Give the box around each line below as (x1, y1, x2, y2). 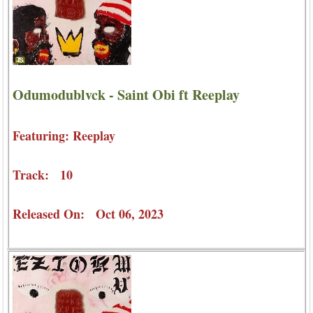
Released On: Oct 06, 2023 (13, 204, 163, 223)
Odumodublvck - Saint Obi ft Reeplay (13, 85, 240, 105)
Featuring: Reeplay (13, 126, 115, 145)
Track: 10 (13, 165, 73, 184)
